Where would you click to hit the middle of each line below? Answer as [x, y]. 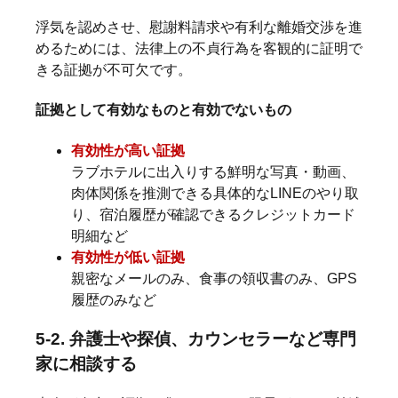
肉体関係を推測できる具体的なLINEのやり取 [215, 193]
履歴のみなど [114, 299]
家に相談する [86, 364]
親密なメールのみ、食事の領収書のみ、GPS [214, 278]
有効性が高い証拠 [128, 150]
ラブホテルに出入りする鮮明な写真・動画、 [213, 171]
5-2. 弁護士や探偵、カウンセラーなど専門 [196, 339]
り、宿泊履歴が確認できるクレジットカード [213, 214]
